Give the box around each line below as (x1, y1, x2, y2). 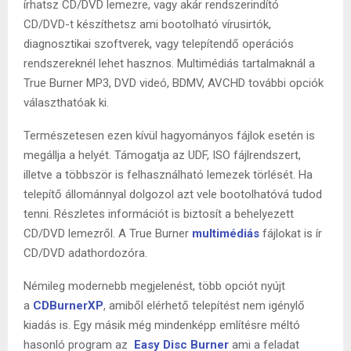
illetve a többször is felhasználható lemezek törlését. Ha (24, 167, 313, 182)
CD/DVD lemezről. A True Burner (24, 226, 192, 241)
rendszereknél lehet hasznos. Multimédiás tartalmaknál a (24, 56, 315, 71)
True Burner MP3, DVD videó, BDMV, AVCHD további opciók (24, 75, 324, 90)
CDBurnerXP (33, 298, 103, 313)
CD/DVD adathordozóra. (24, 245, 147, 260)
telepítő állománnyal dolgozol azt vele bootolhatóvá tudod (24, 186, 322, 201)
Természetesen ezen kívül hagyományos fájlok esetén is (24, 128, 315, 143)
